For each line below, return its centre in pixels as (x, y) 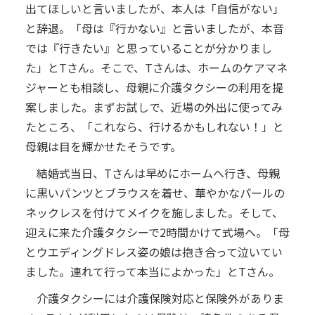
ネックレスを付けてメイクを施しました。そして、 (154, 212)
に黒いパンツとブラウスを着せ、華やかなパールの (155, 192)
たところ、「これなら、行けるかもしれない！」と (154, 126)
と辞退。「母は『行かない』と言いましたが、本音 (154, 28)
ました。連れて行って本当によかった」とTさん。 (152, 271)
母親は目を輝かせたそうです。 (103, 146)
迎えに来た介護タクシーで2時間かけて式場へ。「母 (157, 232)
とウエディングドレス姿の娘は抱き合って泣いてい (154, 251)
